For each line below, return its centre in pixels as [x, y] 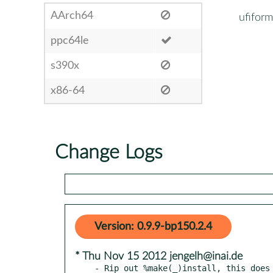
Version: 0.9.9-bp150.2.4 [153, 226]
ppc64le [70, 41]
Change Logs [109, 152]
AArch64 [72, 16]
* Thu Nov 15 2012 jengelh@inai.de [159, 256]
